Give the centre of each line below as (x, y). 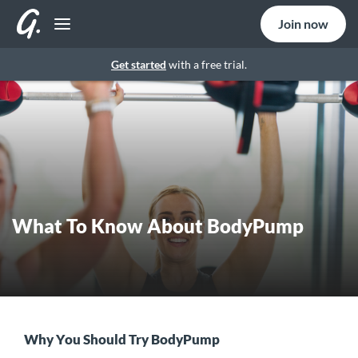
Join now (303, 24)
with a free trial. (207, 64)
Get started (139, 64)
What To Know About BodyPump (158, 226)
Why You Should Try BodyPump (122, 339)
